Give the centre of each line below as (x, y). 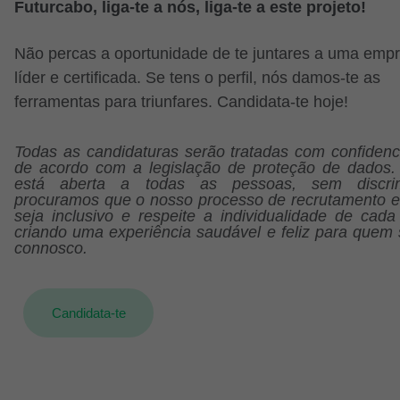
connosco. (51, 248)
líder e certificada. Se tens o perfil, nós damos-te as (197, 77)
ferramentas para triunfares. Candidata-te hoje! (181, 101)
